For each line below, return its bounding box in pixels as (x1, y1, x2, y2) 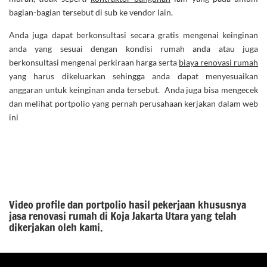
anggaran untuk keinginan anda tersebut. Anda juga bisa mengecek (9, 85, 258, 95)
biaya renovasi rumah (179, 57, 258, 68)
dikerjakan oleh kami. (9, 219, 103, 235)
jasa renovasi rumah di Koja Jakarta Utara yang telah (9, 208, 237, 224)
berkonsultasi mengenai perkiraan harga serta (9, 57, 179, 68)
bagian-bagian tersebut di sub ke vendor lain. (9, 7, 173, 18)
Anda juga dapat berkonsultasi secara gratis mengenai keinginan (9, 30, 258, 41)
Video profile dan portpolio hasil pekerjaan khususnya (9, 197, 246, 213)
